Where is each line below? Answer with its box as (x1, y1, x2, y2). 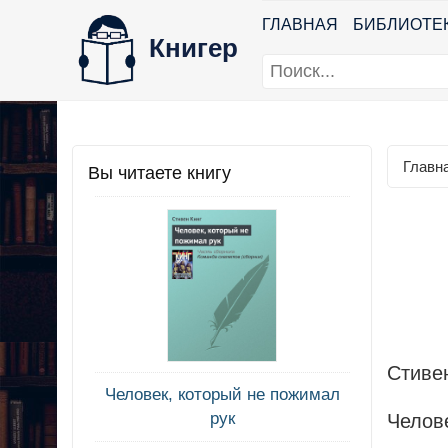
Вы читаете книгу (88, 163, 231, 183)
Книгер (149, 32, 238, 63)
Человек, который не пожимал (104, 385, 340, 405)
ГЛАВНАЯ (262, 16, 338, 33)
